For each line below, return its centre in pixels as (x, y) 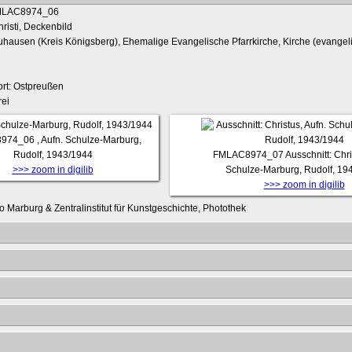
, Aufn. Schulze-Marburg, (89, 140)
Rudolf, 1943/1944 (53, 155)
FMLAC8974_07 (248, 155)
